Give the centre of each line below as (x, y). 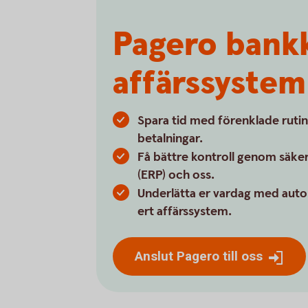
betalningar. (170, 139)
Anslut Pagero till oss (199, 256)
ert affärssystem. (185, 211)
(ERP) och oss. (176, 175)
